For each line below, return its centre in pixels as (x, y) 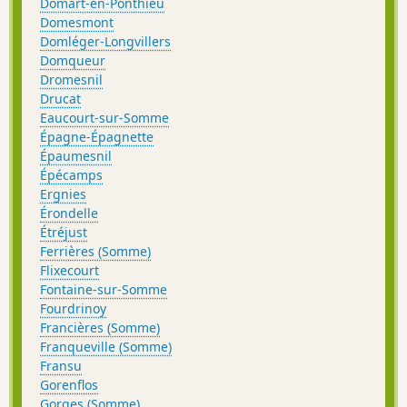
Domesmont (77, 22)
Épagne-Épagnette (97, 136)
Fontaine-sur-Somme (104, 289)
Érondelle (69, 213)
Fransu (61, 365)
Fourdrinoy (73, 308)
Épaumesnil (76, 155)
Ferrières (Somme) (95, 251)
